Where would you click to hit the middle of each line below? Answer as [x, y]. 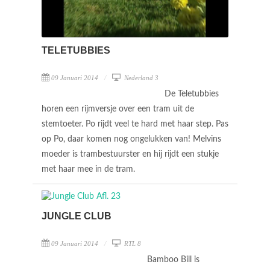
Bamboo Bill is [173, 260]
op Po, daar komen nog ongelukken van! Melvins [131, 140]
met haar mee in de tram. [89, 170]
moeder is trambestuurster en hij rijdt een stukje [130, 155]
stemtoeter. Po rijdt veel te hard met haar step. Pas [135, 124]
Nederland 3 [140, 78]
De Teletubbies [192, 94]
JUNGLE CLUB [77, 216]
